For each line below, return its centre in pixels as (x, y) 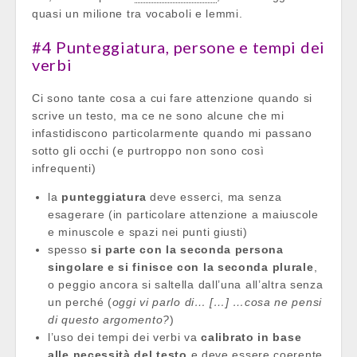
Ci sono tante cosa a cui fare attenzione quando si (173, 98)
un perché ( (80, 302)
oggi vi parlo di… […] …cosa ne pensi (217, 302)
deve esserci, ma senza (214, 196)
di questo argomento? (109, 319)
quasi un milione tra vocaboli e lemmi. (137, 13)
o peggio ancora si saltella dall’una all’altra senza (186, 284)
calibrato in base (251, 337)
